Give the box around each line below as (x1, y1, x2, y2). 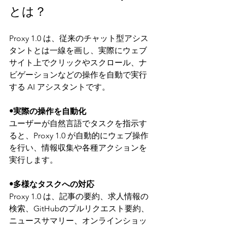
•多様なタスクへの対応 (9, 179, 94, 189)
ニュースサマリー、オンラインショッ (9, 215, 147, 225)
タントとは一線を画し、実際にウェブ (9, 45, 147, 55)
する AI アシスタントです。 (9, 82, 110, 92)
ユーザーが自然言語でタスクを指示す (9, 118, 147, 128)
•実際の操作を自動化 (9, 106, 86, 116)
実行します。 (9, 155, 58, 165)
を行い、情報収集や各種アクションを (9, 142, 147, 153)
